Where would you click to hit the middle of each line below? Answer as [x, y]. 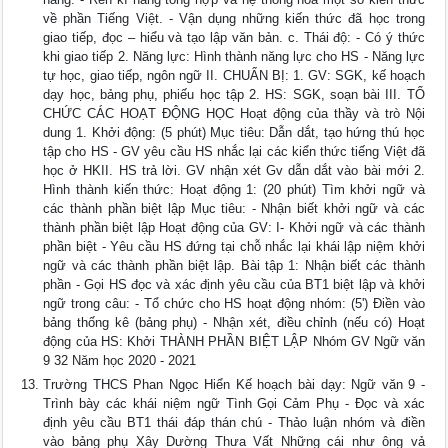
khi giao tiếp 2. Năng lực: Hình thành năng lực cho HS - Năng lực [234, 57]
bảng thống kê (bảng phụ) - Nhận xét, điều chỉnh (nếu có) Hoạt [234, 323]
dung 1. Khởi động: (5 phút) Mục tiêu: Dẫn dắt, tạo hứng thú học [234, 133]
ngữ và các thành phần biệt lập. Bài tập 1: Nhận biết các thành [234, 266]
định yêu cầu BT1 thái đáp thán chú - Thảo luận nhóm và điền [234, 423]
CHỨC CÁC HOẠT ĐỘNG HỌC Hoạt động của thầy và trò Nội [234, 114]
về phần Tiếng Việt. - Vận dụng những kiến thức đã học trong [234, 19]
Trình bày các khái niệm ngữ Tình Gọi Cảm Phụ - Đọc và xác [234, 404]
